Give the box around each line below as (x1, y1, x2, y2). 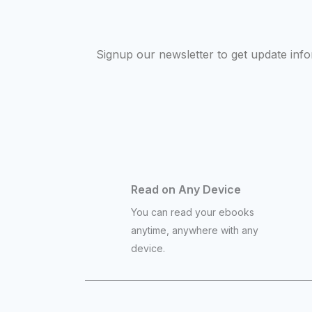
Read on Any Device (131, 182, 241, 196)
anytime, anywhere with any (131, 224, 258, 236)
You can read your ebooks (131, 205, 254, 218)
